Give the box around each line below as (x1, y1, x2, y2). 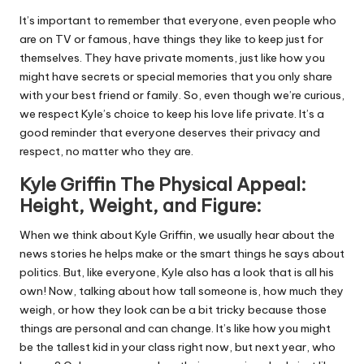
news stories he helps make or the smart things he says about (19, 246, 344, 262)
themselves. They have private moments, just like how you (19, 50, 325, 66)
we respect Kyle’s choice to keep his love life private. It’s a (19, 106, 324, 122)
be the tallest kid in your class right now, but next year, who (19, 340, 336, 355)
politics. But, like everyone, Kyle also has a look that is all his (19, 265, 334, 280)
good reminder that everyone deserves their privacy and (19, 125, 320, 141)
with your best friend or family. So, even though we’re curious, (19, 88, 344, 103)
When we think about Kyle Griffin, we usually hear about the (19, 227, 335, 243)
